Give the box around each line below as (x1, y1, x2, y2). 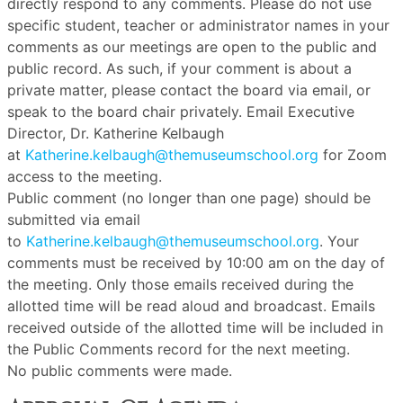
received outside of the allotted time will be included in (7, 318, 383, 336)
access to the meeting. (7, 167, 162, 185)
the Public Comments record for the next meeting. (7, 340, 350, 358)
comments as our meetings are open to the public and (7, 38, 377, 56)
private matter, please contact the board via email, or (7, 81, 371, 99)
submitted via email (7, 210, 140, 228)
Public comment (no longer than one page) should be (7, 189, 371, 207)
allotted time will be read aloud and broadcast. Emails (7, 297, 375, 315)
